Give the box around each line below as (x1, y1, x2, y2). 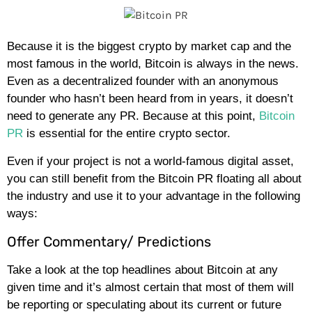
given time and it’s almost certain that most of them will (7, 280, 294, 294)
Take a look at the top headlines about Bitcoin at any (7, 263, 278, 276)
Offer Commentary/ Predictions (7, 233, 218, 250)
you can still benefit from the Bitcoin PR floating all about (7, 171, 302, 185)
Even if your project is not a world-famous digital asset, (7, 154, 294, 168)
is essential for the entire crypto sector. (23, 127, 234, 141)
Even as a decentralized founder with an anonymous (7, 75, 279, 88)
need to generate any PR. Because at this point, (7, 109, 259, 123)
